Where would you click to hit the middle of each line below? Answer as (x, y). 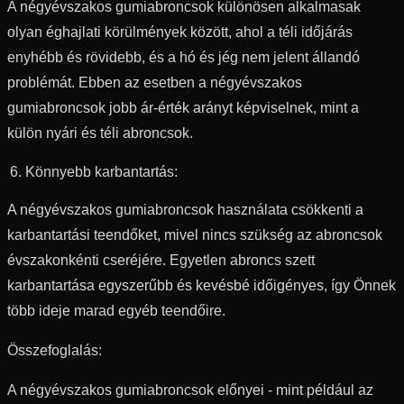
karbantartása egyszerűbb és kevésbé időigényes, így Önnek (202, 285)
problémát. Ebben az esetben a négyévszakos (155, 82)
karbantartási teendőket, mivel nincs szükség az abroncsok (195, 234)
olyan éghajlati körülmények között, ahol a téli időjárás (180, 32)
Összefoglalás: (55, 350)
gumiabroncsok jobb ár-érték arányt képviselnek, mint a (183, 107)
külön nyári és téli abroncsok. (100, 133)
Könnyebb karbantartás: (101, 171)
